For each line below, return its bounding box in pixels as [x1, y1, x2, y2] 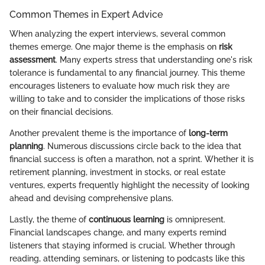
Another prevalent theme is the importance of [9, 128, 189, 138]
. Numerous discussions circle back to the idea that [43, 141, 241, 151]
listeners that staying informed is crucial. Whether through [9, 240, 235, 250]
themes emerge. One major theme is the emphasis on [9, 41, 219, 51]
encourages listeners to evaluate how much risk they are [9, 80, 230, 91]
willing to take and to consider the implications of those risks [9, 93, 245, 104]
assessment [9, 54, 56, 64]
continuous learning [89, 214, 164, 224]
